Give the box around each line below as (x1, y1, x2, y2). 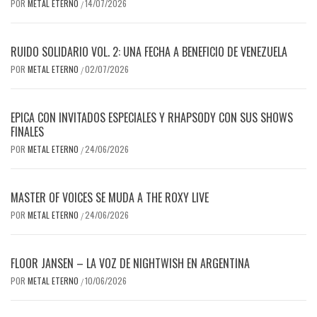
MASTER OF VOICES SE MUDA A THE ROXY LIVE (11, 188, 209, 206)
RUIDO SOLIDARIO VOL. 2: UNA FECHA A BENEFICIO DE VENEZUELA (11, 42, 287, 60)
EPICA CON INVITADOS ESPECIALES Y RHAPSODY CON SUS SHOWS (11, 108, 293, 126)
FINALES (11, 122, 44, 140)
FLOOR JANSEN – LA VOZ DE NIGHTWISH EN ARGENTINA (11, 254, 250, 272)
